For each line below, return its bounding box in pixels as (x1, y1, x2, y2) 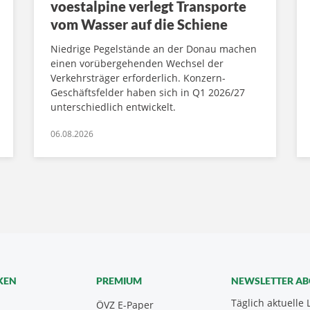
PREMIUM (96, 275, 142, 287)
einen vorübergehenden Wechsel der (51, 57, 224, 71)
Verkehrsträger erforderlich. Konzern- (51, 71, 226, 85)
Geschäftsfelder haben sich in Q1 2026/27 (51, 86, 245, 100)
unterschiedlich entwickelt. (51, 100, 176, 114)
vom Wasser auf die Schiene (51, 16, 228, 33)
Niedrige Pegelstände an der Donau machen (51, 42, 257, 56)
